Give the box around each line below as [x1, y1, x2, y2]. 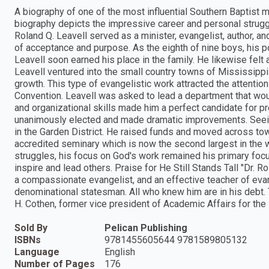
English [104, 246, 135, 258]
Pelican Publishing [104, 222, 187, 234]
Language [14, 246, 59, 258]
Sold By [14, 222, 47, 234]
